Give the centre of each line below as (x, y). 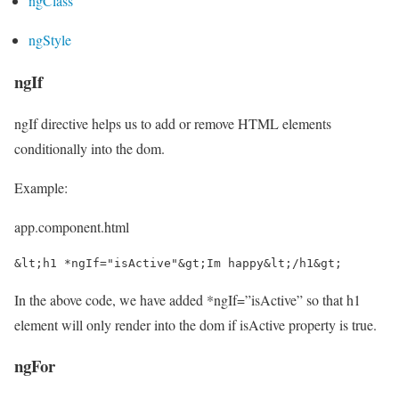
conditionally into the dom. (90, 148)
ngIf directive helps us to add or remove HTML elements (173, 123)
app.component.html (72, 226)
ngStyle (50, 40)
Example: (41, 187)
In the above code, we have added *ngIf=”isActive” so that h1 (187, 299)
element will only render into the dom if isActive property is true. (195, 324)
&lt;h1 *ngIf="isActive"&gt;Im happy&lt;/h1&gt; (178, 263)
